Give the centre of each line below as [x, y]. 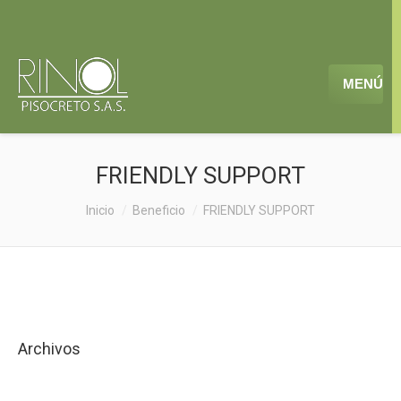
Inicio [100, 210]
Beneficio [159, 210]
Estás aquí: [52, 210]
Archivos [49, 349]
